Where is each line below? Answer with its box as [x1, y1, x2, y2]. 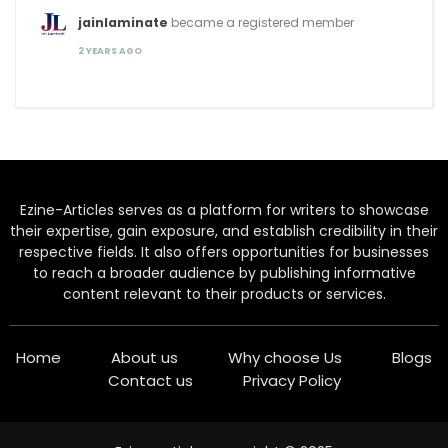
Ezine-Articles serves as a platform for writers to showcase [19, 200, 429, 220]
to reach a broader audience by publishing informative [32, 263, 416, 283]
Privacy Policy [242, 370, 341, 391]
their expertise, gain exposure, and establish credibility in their [10, 221, 438, 241]
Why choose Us [228, 347, 342, 368]
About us [111, 347, 178, 368]
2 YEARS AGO [78, 44, 142, 57]
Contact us [107, 370, 193, 391]
